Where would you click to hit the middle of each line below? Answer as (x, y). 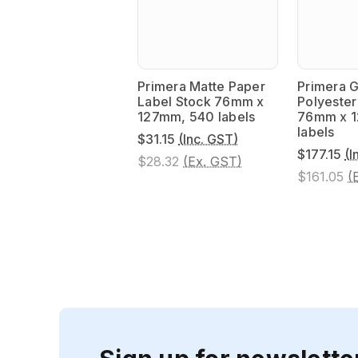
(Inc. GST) (208, 139)
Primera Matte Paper (201, 86)
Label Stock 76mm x (201, 101)
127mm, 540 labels (197, 116)
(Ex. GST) (213, 161)
